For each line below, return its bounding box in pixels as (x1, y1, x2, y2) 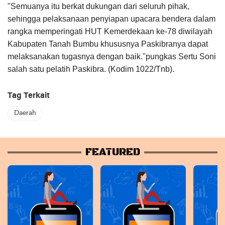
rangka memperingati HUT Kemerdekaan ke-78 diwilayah (8, 27, 212, 36)
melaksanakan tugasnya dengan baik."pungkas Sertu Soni (8, 52, 216, 61)
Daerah (14, 109, 36, 118)
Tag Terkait (8, 92, 50, 100)
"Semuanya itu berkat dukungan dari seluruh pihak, (8, 2, 189, 11)
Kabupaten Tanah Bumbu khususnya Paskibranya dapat (8, 40, 208, 49)
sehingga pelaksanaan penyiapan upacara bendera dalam (8, 15, 215, 24)
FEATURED (85, 146, 140, 159)
